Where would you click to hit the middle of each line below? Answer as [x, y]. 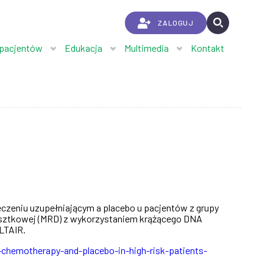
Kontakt [207, 48]
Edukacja [83, 48]
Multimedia [147, 48]
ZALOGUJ [176, 23]
